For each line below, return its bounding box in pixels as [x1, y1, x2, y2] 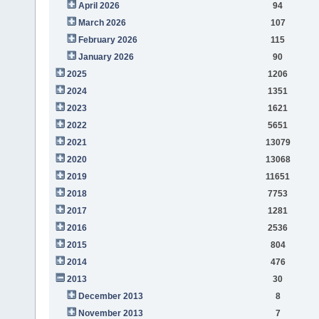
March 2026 [78, 17, 126, 28]
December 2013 [78, 291, 143, 301]
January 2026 [78, 51, 134, 62]
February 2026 [78, 34, 137, 45]
